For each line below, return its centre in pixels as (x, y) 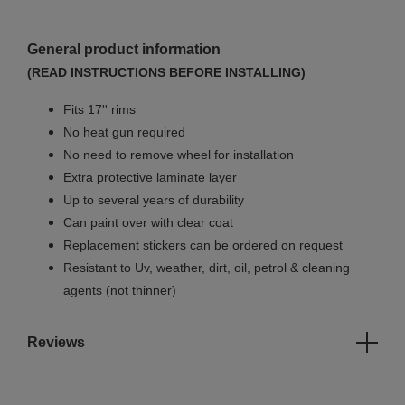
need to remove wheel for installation (188, 155)
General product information (124, 50)
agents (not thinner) (120, 291)
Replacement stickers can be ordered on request (205, 245)
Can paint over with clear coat (148, 223)
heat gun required (134, 132)
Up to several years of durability (154, 200)
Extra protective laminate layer (150, 178)
